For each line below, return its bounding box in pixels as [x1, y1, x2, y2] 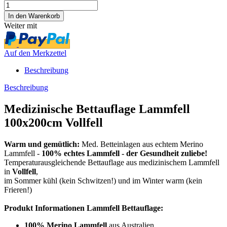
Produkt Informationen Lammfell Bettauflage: [4, 203, 163, 212]
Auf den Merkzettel [4, 48, 66, 57]
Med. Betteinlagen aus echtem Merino [80, 139, 203, 148]
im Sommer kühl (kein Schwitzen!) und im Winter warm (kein [4, 176, 202, 185]
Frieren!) [4, 185, 32, 194]
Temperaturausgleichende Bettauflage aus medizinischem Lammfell [4, 158, 219, 167]
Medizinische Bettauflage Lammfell [4, 102, 190, 116]
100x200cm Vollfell [4, 116, 103, 129]
